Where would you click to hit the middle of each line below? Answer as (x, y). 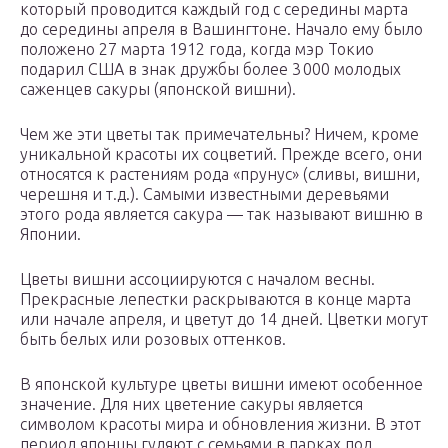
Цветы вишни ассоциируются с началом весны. (197, 279)
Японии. (50, 234)
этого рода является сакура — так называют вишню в (221, 214)
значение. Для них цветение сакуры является (191, 404)
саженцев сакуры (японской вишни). (158, 89)
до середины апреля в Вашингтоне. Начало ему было (221, 29)
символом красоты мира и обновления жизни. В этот (220, 424)
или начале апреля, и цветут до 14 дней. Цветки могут (224, 319)
